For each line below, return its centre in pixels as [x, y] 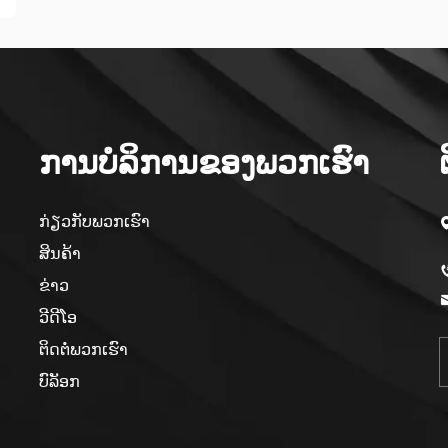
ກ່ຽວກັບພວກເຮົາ [94, 221]
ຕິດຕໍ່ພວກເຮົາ [83, 349]
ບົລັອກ [59, 381]
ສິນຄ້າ [60, 253]
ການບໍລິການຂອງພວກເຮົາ [204, 162]
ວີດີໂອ [58, 317]
